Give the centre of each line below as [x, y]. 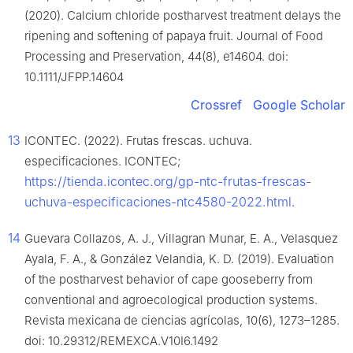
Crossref [216, 105]
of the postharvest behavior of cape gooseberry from [169, 280]
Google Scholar [299, 105]
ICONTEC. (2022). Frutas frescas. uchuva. [138, 141]
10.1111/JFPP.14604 [74, 77]
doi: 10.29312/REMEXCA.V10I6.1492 [121, 341]
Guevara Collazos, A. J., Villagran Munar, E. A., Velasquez [181, 239]
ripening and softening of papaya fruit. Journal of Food [174, 36]
